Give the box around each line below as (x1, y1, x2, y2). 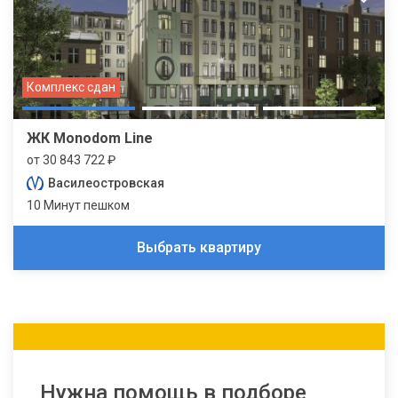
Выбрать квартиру (137, 238, 261, 256)
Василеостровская (48, 175, 164, 190)
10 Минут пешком (27, 197, 130, 212)
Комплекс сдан (27, 79, 115, 94)
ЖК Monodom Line (27, 129, 153, 147)
